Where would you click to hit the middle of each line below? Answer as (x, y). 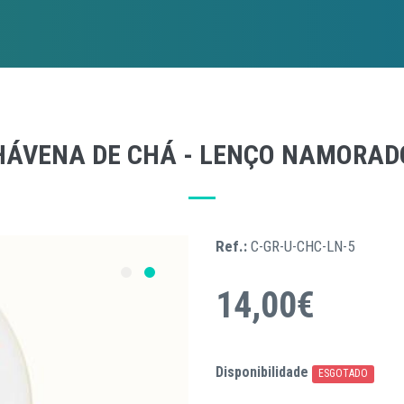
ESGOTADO (344, 373)
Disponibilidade (262, 372)
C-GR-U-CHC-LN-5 (303, 246)
